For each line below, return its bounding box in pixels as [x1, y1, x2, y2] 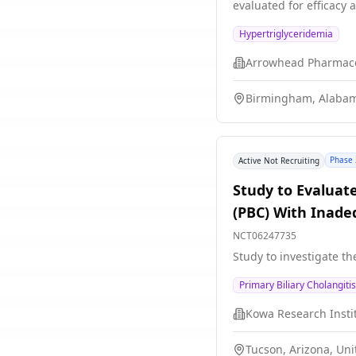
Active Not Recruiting [238, 155, 319, 166]
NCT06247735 [233, 229, 296, 242]
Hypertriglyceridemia [239, 27, 333, 41]
